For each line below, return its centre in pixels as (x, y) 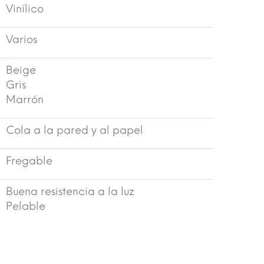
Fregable (29, 161)
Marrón (25, 99)
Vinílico (25, 9)
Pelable (26, 206)
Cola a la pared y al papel (75, 130)
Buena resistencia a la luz (70, 191)
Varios (22, 39)
